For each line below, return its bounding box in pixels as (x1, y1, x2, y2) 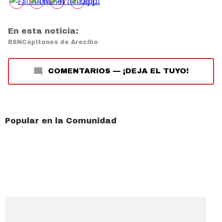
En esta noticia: (8, 26, 78, 35)
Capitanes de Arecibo (22, 38, 98, 46)
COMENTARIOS (48, 66, 111, 75)
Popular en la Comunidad (5, 116, 116, 125)
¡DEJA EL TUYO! (123, 66, 189, 75)
